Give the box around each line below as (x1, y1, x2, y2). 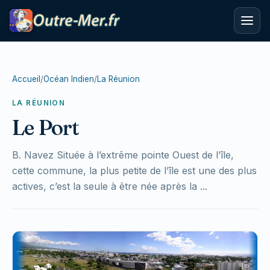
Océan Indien (43, 74, 94, 84)
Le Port (12, 115, 80, 140)
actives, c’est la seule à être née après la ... (12, 180, 207, 192)
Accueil (12, 74, 40, 84)
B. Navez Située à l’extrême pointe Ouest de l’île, (12, 149, 234, 161)
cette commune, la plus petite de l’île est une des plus (12, 165, 257, 177)
